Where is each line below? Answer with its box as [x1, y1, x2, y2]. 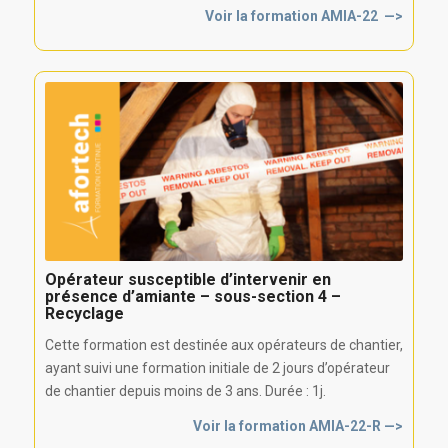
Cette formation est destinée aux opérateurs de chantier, [44, 337, 403, 354]
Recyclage [44, 304, 124, 324]
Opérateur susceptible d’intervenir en [44, 270, 331, 290]
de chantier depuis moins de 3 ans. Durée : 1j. [44, 383, 326, 400]
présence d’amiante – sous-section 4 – [44, 287, 341, 307]
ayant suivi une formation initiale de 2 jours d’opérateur [44, 360, 390, 377]
